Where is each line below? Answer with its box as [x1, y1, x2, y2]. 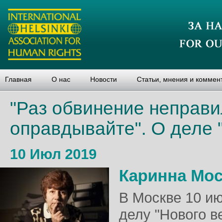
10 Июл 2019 [10, 146, 97, 162]
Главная [5, 75, 32, 83]
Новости [90, 75, 117, 83]
